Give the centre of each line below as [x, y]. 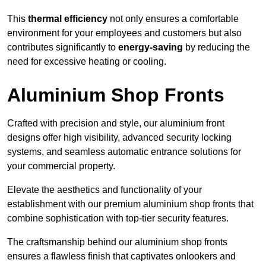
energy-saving [151, 47]
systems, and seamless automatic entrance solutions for [124, 151]
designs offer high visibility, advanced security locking [119, 137]
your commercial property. [61, 166]
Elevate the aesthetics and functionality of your [104, 189]
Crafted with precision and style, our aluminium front [116, 123]
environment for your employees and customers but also [124, 33]
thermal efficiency [68, 18]
